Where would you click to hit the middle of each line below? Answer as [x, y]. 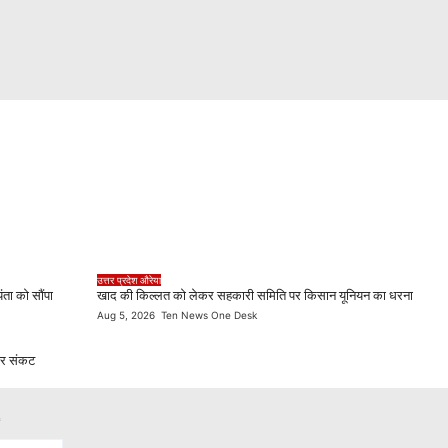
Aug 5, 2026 [125, 314]
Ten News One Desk [207, 314]
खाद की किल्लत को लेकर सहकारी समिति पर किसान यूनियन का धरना [254, 295]
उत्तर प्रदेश [118, 279]
